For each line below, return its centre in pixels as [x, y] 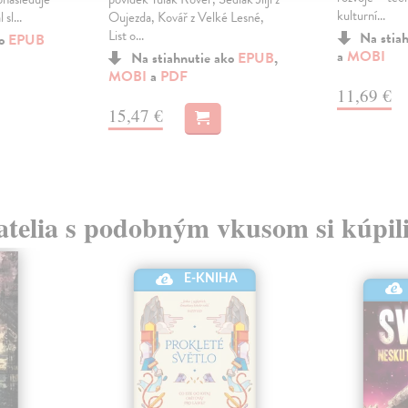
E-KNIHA [211, 279]
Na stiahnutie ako [184, 59]
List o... [126, 36]
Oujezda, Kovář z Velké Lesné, [186, 18]
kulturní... [361, 16]
